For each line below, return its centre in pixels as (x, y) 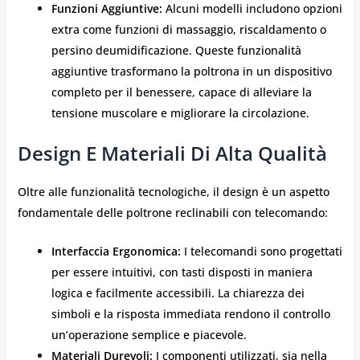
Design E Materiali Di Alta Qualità (172, 153)
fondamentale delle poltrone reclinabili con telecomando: (172, 212)
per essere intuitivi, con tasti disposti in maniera (182, 272)
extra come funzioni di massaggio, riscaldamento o (188, 29)
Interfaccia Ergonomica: (116, 252)
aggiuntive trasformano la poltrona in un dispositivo (191, 71)
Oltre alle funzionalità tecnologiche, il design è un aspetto (173, 191)
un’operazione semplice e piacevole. (149, 335)
